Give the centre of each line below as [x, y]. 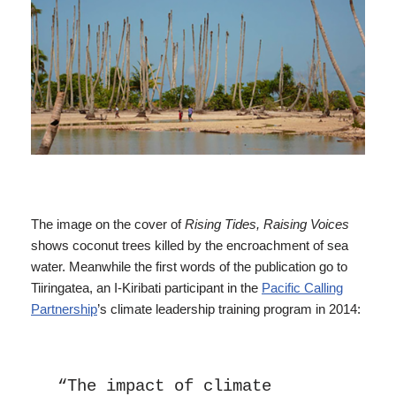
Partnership [64, 309]
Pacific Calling [302, 288]
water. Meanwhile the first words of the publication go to [189, 267]
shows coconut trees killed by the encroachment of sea [190, 245]
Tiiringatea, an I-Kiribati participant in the [146, 288]
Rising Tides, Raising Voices [267, 224]
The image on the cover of [108, 224]
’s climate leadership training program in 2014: [229, 309]
